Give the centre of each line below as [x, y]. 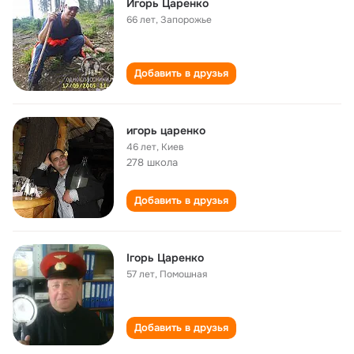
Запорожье [186, 20]
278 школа [152, 162]
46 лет [141, 147]
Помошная [183, 274]
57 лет [141, 274]
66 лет [141, 20]
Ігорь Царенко [165, 258]
